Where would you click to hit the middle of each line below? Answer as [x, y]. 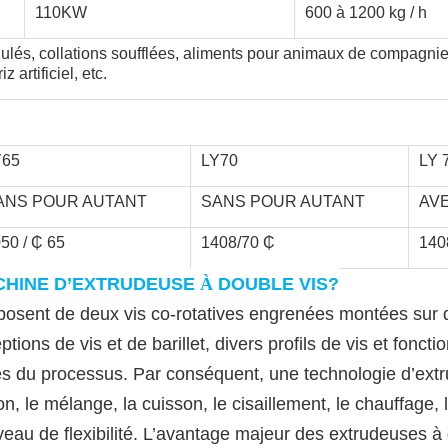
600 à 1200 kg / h [366, 12]
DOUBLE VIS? [278, 284]
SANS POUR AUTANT [283, 201]
